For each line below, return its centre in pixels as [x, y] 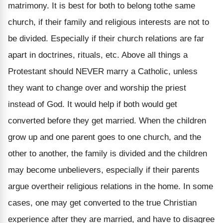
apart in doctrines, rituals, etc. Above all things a [98, 55]
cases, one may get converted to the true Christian [102, 203]
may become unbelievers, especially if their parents [104, 170]
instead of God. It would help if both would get [93, 104]
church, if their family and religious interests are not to [109, 22]
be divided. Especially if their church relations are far [106, 38]
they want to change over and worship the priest [97, 88]
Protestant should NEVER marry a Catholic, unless [103, 71]
